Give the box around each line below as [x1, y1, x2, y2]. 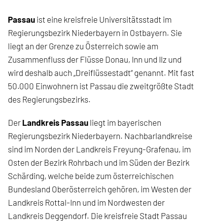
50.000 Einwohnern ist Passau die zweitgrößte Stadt [7, 81, 194, 91]
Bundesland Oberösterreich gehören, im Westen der [7, 184, 191, 194]
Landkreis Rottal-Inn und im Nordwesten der [7, 197, 165, 207]
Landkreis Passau [22, 117, 88, 127]
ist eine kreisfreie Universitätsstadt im [35, 14, 172, 24]
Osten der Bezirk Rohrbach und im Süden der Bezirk [7, 157, 189, 167]
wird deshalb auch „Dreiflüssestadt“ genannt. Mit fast [7, 68, 194, 77]
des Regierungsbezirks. [7, 94, 91, 104]
